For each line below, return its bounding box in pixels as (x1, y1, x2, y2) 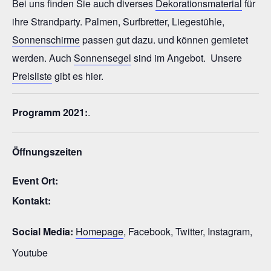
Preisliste (12, 69, 52, 83)
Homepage (76, 224, 123, 238)
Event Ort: (12, 173, 58, 188)
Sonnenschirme (12, 33, 80, 47)
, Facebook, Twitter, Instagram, (123, 224, 252, 238)
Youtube (12, 245, 48, 260)
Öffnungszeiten (12, 144, 82, 158)
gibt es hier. (52, 69, 103, 83)
